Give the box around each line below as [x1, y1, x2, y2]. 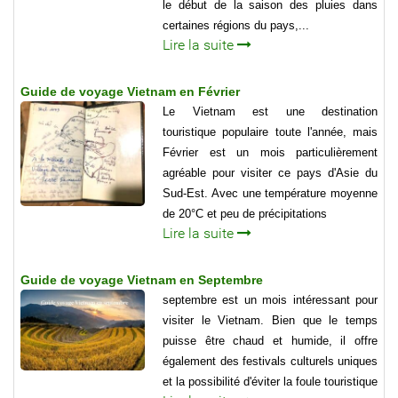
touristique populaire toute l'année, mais [163, 125, 378, 139]
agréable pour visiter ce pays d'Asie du [163, 166, 378, 180]
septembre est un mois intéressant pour [163, 293, 378, 307]
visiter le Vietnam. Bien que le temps [163, 314, 378, 328]
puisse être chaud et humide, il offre [163, 334, 378, 348]
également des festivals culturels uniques [163, 354, 378, 369]
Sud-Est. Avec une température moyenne [163, 187, 378, 201]
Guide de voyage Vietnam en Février [20, 84, 240, 99]
